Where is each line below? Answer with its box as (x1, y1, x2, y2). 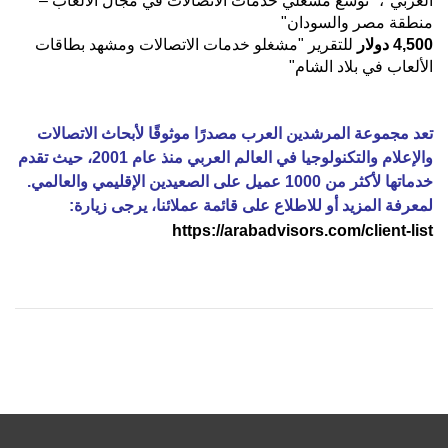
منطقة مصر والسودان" (281, 13, 433, 31)
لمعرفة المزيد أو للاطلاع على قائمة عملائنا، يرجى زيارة (74, 196, 433, 214)
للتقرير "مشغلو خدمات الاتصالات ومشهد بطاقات (35, 35, 357, 53)
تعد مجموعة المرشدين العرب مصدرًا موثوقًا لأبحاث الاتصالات (37, 124, 433, 142)
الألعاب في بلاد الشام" (289, 57, 433, 75)
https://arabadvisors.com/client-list (172, 221, 433, 239)
